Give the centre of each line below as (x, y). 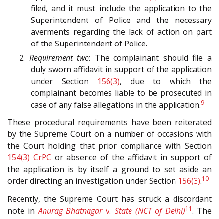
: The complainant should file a (151, 57)
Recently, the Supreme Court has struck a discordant (109, 199)
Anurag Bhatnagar (70, 211)
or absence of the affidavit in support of (132, 158)
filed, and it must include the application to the (121, 8)
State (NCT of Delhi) (150, 211)
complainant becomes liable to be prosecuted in (121, 93)
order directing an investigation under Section (93, 181)
